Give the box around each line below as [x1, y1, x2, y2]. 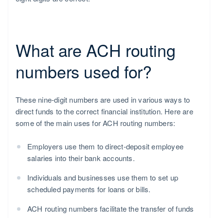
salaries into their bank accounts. [27, 153, 135, 163]
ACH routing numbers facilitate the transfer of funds [27, 203, 194, 214]
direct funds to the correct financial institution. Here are [16, 106, 193, 117]
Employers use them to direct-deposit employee [27, 141, 183, 152]
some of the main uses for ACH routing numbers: [16, 118, 176, 128]
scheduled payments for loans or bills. [27, 184, 151, 195]
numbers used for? [16, 59, 152, 84]
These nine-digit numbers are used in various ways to [16, 94, 190, 105]
